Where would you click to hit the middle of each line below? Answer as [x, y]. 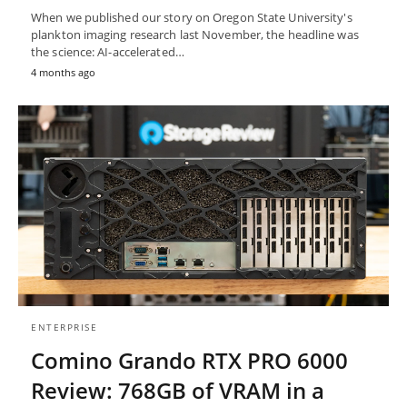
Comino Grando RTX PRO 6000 [189, 361]
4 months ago [63, 72]
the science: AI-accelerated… [108, 51]
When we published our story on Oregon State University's [192, 17]
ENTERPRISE [64, 328]
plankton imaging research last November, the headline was [195, 34]
